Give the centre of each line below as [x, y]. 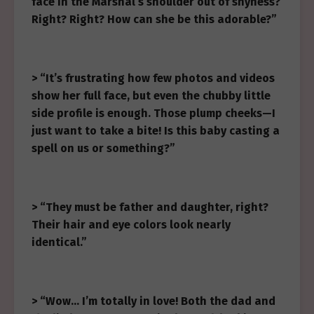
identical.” [59, 242]
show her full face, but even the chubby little [151, 96]
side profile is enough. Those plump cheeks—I [153, 113]
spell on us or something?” [103, 148]
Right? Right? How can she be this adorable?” [154, 19]
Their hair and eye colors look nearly [131, 225]
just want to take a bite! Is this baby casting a [156, 131]
